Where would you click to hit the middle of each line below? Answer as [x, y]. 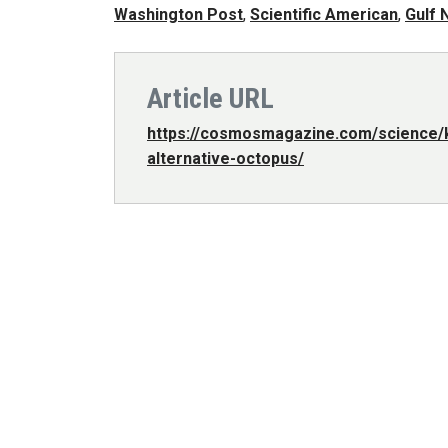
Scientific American [324, 14]
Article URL [210, 98]
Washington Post [178, 14]
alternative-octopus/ [225, 158]
